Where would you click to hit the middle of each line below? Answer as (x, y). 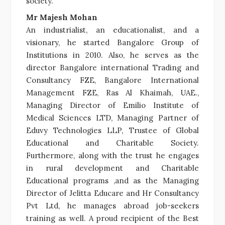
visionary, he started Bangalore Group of (113, 42)
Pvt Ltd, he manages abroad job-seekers (113, 205)
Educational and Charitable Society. (113, 143)
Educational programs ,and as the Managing (113, 180)
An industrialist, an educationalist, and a (113, 30)
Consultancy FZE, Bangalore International (113, 80)
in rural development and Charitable (113, 168)
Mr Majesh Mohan (62, 17)
